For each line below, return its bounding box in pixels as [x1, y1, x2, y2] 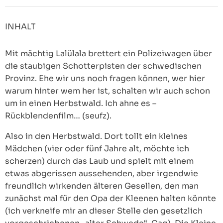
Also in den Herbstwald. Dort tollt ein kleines [5, 131, 188, 141]
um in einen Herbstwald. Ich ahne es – [5, 98, 156, 109]
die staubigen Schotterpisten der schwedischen [5, 61, 202, 71]
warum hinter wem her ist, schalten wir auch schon [5, 86, 210, 96]
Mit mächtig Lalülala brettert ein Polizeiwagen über [5, 48, 212, 59]
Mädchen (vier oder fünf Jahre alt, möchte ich [5, 143, 189, 154]
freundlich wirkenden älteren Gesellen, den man [5, 181, 199, 191]
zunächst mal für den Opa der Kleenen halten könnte [5, 193, 216, 204]
